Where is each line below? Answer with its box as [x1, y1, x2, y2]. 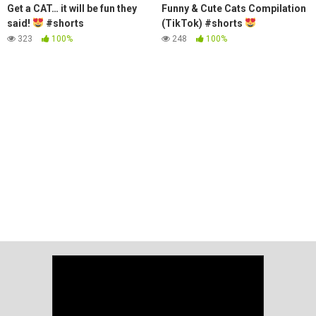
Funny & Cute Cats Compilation [162, 2, 306, 14]
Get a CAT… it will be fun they [7, 2, 137, 14]
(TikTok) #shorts [162, 17, 245, 29]
